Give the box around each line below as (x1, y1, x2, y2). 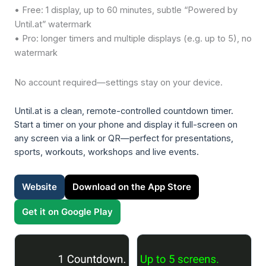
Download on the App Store (72, 181, 191, 192)
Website (21, 181, 57, 192)
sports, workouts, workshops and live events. (14, 147, 199, 158)
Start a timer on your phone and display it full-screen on (14, 119, 237, 131)
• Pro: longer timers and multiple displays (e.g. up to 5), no (14, 33, 252, 45)
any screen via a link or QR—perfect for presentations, (14, 133, 233, 144)
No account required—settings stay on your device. (14, 77, 223, 88)
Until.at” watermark (14, 19, 91, 30)
